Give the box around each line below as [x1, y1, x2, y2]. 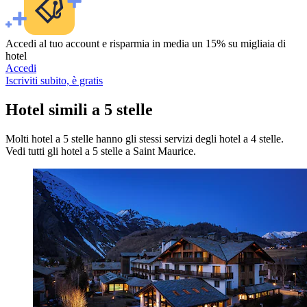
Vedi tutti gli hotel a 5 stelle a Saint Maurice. [5, 145, 196, 157]
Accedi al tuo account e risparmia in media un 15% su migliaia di [5, 38, 286, 50]
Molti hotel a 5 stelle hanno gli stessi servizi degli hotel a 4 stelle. [5, 132, 284, 145]
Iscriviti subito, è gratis [5, 75, 103, 87]
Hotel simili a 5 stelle [5, 101, 153, 119]
